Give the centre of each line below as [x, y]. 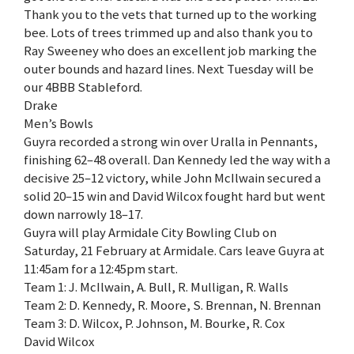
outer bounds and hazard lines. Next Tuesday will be [169, 69]
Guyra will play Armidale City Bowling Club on [150, 233]
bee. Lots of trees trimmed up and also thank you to [168, 33]
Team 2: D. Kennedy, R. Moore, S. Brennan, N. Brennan [172, 305]
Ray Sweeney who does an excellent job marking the [170, 51]
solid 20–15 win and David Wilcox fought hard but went [175, 196]
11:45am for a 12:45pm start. [101, 269]
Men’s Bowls [58, 124]
